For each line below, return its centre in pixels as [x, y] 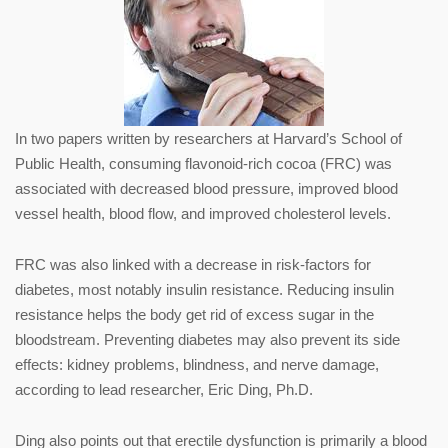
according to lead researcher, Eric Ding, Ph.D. [164, 389]
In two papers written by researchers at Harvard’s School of [208, 138]
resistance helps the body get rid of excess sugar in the [194, 314]
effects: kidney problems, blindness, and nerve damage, [197, 364]
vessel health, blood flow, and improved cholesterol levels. [203, 213]
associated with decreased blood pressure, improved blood [206, 188]
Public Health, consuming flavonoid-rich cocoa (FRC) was [203, 163]
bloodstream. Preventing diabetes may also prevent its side [207, 339]
